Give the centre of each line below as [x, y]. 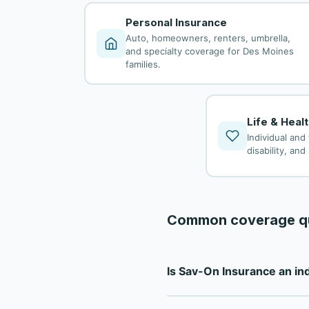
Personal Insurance [176, 22]
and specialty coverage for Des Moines [209, 51]
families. [143, 64]
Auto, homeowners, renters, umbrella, [208, 38]
